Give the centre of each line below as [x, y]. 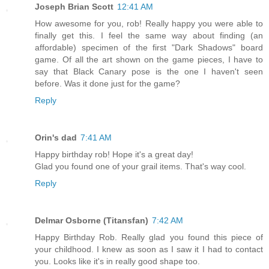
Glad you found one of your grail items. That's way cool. [141, 167]
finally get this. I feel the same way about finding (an [149, 36]
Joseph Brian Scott [74, 7]
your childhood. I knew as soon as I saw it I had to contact [149, 249]
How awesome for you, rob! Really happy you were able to [149, 24]
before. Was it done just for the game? [107, 84]
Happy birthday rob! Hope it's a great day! [114, 155]
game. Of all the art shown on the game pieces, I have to [149, 60]
